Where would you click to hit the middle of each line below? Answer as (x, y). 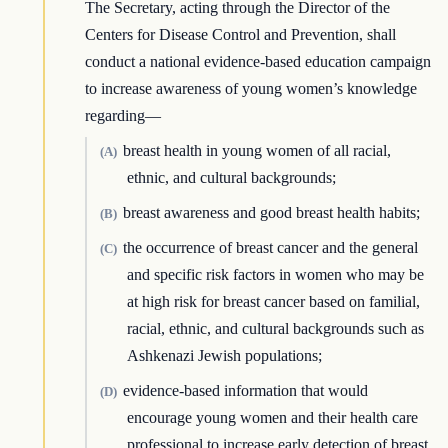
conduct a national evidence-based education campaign (258, 62)
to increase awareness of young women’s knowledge (251, 89)
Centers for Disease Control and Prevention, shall (241, 35)
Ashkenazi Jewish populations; (225, 356)
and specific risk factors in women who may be (276, 275)
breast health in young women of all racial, (256, 151)
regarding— (123, 116)
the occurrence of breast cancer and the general (270, 248)
